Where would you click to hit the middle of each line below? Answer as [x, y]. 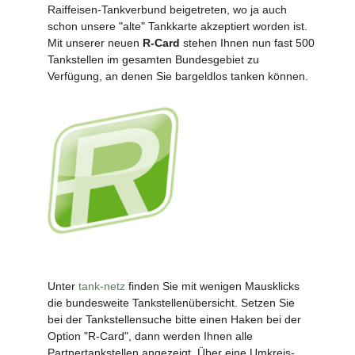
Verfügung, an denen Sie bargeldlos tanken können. [178, 76]
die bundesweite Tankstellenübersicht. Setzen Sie [171, 302]
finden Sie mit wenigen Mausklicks [212, 286]
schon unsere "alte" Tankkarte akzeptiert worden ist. [177, 27]
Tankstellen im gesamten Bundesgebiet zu [153, 60]
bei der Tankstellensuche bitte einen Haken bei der [174, 319]
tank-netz [102, 286]
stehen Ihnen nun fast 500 [247, 43]
